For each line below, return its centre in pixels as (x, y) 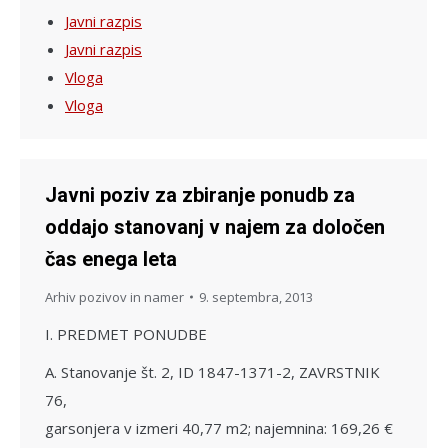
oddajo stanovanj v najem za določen (215, 226)
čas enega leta (111, 258)
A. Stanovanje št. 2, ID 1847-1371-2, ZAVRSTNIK (212, 371)
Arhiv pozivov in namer (114, 296)
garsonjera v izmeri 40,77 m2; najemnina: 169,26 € (219, 427)
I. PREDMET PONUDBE (126, 333)
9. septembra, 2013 (256, 296)
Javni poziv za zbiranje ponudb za (200, 194)
